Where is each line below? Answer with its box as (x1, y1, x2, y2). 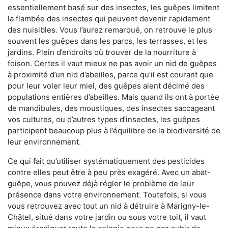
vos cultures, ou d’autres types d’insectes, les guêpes (8, 115, 200, 125)
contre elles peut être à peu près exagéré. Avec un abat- (8, 167, 211, 178)
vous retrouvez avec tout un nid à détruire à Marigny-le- (8, 201, 210, 211)
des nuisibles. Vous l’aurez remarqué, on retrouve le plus (8, 25, 212, 35)
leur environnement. (8, 137, 81, 147)
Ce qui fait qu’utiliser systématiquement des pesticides (8, 156, 205, 166)
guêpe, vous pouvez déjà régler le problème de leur (8, 179, 194, 189)
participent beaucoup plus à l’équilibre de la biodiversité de (8, 126, 220, 136)
